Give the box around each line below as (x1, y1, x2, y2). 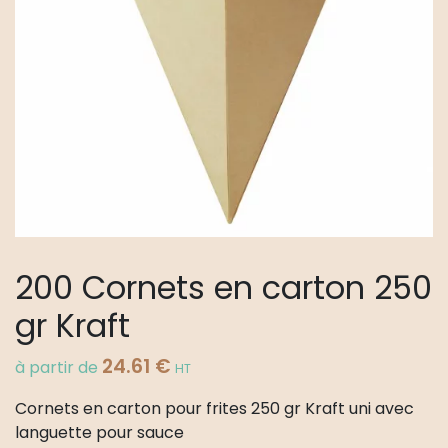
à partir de (15, 356, 102, 380)
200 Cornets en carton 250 (15, 265, 432, 311)
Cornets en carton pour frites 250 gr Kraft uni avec (15, 397, 414, 421)
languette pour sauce (15, 421, 184, 445)
